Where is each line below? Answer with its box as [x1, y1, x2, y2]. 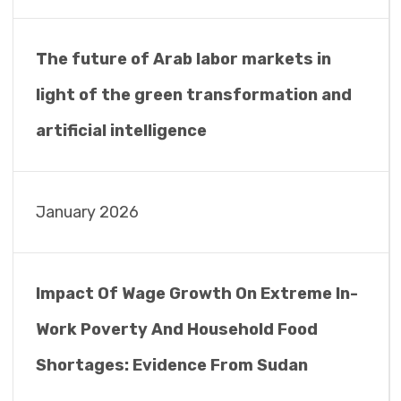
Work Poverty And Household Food [35, 320, 318, 339]
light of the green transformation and [35, 85, 352, 105]
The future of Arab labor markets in [35, 49, 331, 69]
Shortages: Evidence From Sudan [35, 355, 308, 375]
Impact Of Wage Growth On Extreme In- [35, 284, 358, 303]
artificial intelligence [35, 121, 207, 141]
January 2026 [35, 202, 139, 222]
